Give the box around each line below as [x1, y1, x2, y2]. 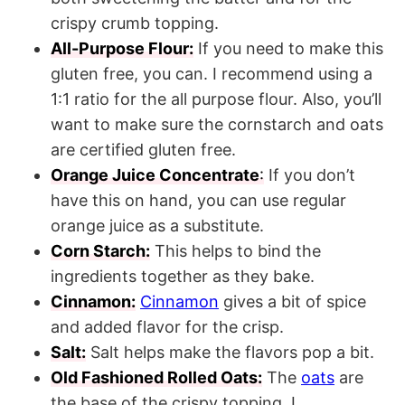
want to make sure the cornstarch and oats [51, 114, 383, 134]
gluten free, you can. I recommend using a [51, 63, 372, 83]
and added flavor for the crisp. [51, 316, 284, 336]
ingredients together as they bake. [51, 266, 315, 286]
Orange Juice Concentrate [51, 165, 259, 184]
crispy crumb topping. [51, 13, 219, 33]
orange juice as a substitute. [51, 215, 264, 235]
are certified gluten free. [51, 139, 236, 159]
